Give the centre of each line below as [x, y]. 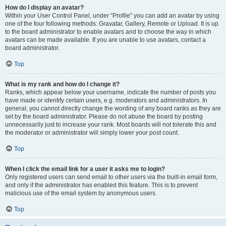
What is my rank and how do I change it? [62, 84]
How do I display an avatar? [44, 8]
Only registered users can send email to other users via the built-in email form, [111, 177]
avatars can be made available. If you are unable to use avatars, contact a [105, 40]
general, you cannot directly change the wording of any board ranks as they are [113, 108]
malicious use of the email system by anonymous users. [81, 193]
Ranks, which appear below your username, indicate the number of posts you [110, 92]
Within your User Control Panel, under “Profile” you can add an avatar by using [112, 16]
